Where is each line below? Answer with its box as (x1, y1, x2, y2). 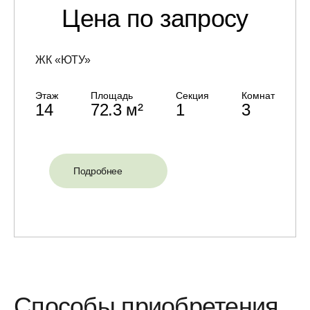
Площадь (91, 89, 134, 101)
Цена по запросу (62, 3, 248, 33)
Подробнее (73, 165, 122, 176)
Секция (175, 89, 209, 101)
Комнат (241, 89, 275, 101)
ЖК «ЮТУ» (35, 53, 91, 66)
